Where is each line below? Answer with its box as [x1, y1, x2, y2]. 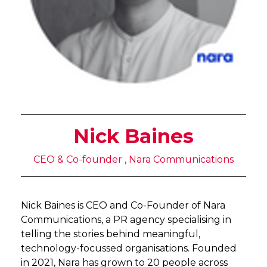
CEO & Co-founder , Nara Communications [33, 154, 234, 165]
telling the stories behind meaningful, [21, 228, 200, 240]
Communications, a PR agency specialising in [21, 214, 231, 225]
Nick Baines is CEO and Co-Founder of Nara [21, 200, 225, 211]
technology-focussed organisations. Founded [21, 243, 237, 254]
